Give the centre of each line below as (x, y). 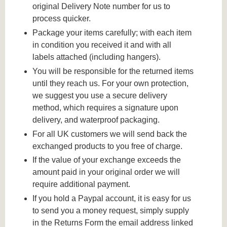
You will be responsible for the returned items (113, 71)
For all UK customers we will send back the (110, 134)
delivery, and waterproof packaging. (96, 120)
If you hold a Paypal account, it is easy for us (112, 199)
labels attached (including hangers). (97, 57)
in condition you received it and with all (102, 45)
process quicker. (62, 19)
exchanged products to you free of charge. (108, 146)
